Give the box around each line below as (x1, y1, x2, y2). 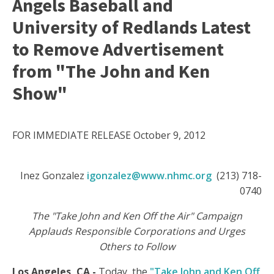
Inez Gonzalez (18, 169, 87, 183)
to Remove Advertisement (12, 37, 224, 61)
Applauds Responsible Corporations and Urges (29, 224, 245, 239)
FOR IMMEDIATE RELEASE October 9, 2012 (12, 128, 206, 143)
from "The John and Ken (12, 59, 210, 83)
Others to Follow (99, 240, 175, 254)
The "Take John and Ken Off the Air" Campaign (32, 209, 242, 223)
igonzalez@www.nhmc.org (87, 169, 214, 183)
